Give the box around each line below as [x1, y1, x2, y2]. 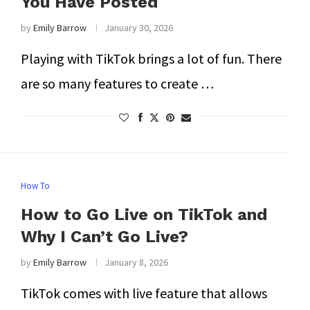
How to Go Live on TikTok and [20, 205, 267, 224]
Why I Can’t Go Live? [20, 227, 188, 246]
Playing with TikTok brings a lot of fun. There [20, 50, 282, 67]
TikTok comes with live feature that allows [20, 284, 267, 302]
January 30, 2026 [104, 21, 173, 34]
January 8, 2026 [104, 256, 168, 268]
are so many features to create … [20, 75, 214, 92]
